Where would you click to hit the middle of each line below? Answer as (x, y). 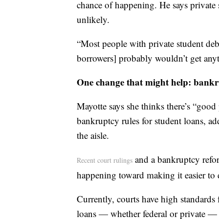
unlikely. (93, 20)
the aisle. (93, 135)
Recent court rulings (105, 160)
